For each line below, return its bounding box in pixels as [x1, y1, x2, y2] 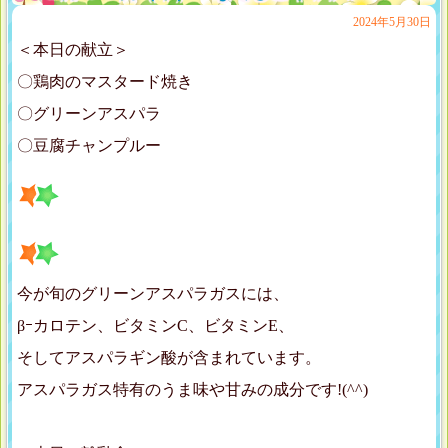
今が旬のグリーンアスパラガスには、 [17, 285, 289, 303]
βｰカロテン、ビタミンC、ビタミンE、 [17, 317, 294, 335]
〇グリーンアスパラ [17, 105, 161, 123]
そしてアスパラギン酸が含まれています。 [17, 349, 321, 367]
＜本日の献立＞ [17, 41, 129, 59]
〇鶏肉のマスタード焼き [17, 73, 193, 91]
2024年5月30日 [353, 15, 431, 30]
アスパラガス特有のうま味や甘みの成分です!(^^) [17, 381, 368, 399]
